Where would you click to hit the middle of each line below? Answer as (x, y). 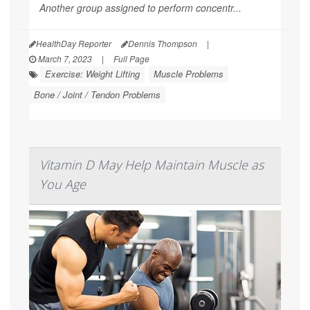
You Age (63, 184)
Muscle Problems (189, 73)
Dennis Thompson (163, 43)
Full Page (131, 58)
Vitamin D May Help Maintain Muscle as (152, 164)
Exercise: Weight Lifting (92, 73)
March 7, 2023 (64, 58)
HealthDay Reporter (74, 43)
